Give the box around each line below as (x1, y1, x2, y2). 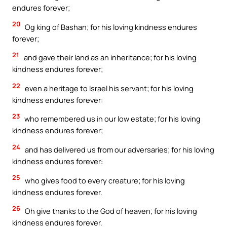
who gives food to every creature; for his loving (23, 175, 185, 185)
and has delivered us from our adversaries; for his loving (23, 144, 214, 155)
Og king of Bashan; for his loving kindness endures (23, 21, 197, 32)
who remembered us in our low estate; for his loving (23, 113, 201, 124)
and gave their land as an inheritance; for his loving (22, 52, 197, 63)
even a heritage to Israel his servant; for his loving (23, 83, 194, 93)
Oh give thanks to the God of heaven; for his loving (23, 206, 197, 216)
